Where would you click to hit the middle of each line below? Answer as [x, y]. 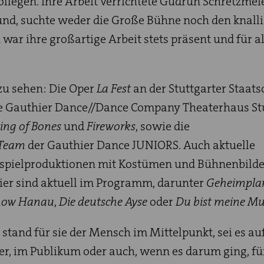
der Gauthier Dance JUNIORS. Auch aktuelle [142, 145]
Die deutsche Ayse [103, 202]
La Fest [114, 89]
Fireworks [111, 126]
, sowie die [163, 126]
